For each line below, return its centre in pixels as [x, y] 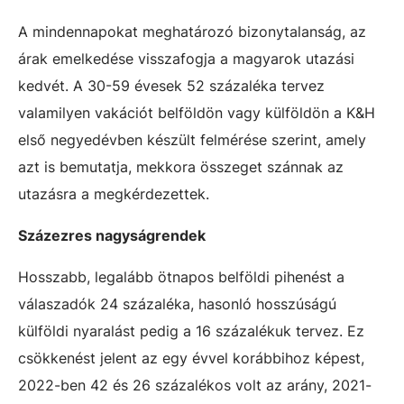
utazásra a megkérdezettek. [116, 194]
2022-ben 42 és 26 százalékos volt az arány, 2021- [195, 385]
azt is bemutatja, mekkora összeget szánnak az [181, 167]
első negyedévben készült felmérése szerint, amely [192, 140]
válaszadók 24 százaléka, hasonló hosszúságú [177, 304]
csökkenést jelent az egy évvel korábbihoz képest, [191, 358]
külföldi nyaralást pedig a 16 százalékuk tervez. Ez [191, 331]
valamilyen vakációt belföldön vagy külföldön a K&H [197, 113]
